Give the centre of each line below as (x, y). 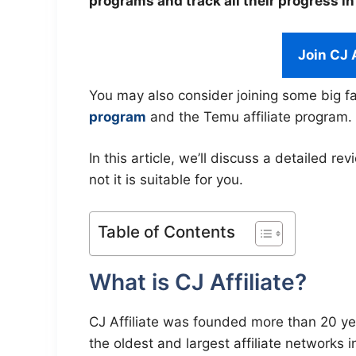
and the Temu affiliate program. (249, 116)
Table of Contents (166, 231)
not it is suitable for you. (166, 180)
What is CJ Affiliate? (198, 282)
